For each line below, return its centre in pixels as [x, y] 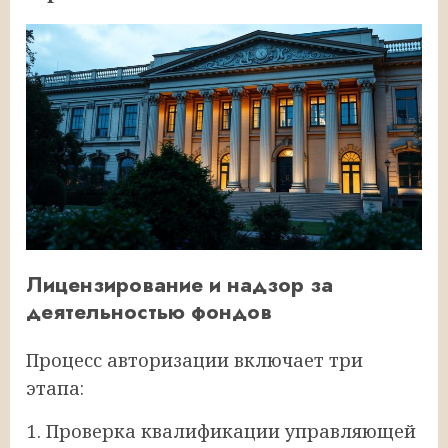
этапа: [55, 387]
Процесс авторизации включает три [194, 359]
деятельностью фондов [149, 311]
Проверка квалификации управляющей [231, 430]
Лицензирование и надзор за [179, 284]
